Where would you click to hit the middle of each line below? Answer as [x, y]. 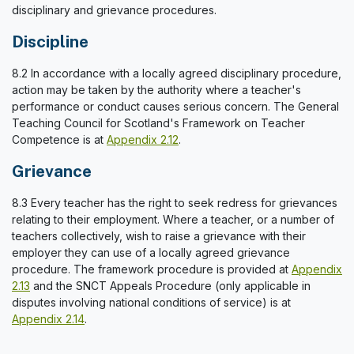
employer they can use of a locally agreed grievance [151, 252]
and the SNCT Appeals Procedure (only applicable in [170, 286]
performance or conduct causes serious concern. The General [175, 106]
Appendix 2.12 [143, 139]
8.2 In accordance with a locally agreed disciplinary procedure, [177, 73]
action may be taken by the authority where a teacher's [156, 90]
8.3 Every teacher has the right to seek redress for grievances [175, 203]
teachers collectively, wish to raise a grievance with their [159, 236]
